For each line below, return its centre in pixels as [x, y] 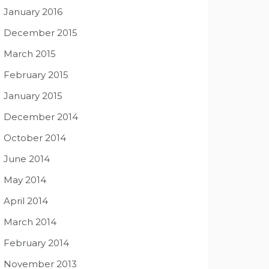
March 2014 [30, 222]
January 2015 [33, 96]
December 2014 [41, 117]
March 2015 [30, 54]
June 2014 [27, 159]
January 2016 [33, 12]
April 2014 [26, 201]
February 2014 [36, 243]
